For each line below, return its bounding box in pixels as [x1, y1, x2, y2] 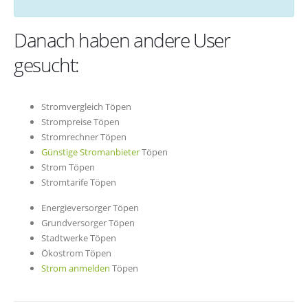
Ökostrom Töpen [41, 247, 111, 259]
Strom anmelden [41, 262, 110, 274]
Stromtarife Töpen [41, 176, 116, 189]
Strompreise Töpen [41, 115, 120, 129]
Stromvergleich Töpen [41, 100, 131, 113]
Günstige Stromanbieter [41, 146, 140, 159]
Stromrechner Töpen [41, 131, 126, 144]
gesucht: [14, 52, 79, 78]
